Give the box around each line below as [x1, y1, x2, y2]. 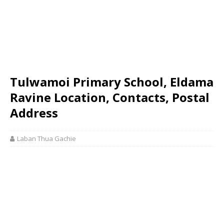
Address [10, 104, 58, 121]
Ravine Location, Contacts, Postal [10, 89, 209, 105]
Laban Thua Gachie [17, 134, 76, 143]
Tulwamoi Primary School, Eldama [10, 73, 213, 90]
